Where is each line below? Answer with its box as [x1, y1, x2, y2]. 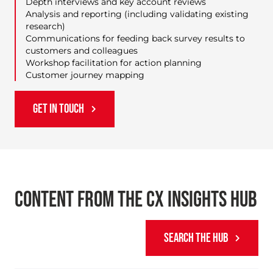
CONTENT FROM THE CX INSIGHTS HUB [15, 187, 257, 214]
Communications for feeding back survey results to [26, 33, 245, 44]
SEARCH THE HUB [164, 230, 228, 246]
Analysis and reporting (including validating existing [26, 9, 249, 20]
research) [26, 21, 65, 32]
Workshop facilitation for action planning [26, 57, 202, 69]
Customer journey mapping [26, 69, 144, 81]
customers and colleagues [26, 45, 138, 57]
